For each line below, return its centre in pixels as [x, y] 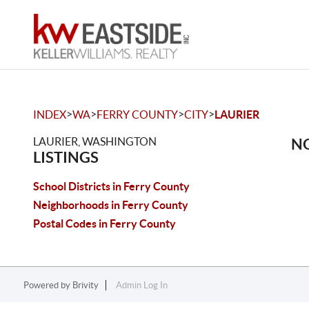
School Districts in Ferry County [111, 186]
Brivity [85, 285]
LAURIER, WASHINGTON [95, 141]
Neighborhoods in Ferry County [111, 205]
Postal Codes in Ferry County [104, 223]
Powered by [48, 285]
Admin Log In [141, 285]
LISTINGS [66, 157]
